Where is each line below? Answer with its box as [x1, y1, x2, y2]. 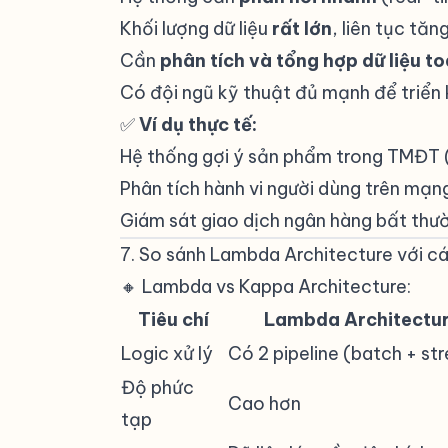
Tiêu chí [138, 308, 209, 331]
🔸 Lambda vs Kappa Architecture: [120, 275, 411, 298]
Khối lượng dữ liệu [120, 17, 272, 40]
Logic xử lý [121, 342, 213, 365]
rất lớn [272, 17, 332, 40]
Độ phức [121, 376, 194, 399]
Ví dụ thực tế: [139, 113, 257, 136]
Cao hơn [228, 392, 301, 415]
